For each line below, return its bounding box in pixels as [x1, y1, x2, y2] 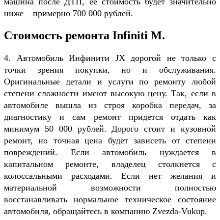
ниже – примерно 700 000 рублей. [4, 8, 133, 19]
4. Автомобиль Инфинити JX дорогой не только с [4, 53, 216, 63]
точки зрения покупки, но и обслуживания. [4, 64, 216, 75]
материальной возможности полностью [4, 182, 216, 192]
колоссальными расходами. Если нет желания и [4, 170, 216, 181]
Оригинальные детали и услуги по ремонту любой [4, 76, 216, 86]
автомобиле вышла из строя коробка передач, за [4, 100, 216, 110]
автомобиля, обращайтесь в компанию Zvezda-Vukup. [4, 206, 207, 216]
